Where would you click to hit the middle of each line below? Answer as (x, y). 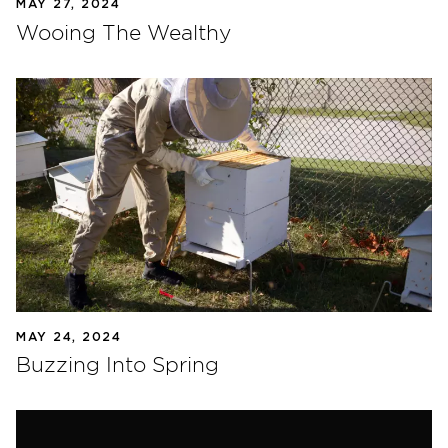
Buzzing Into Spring (117, 364)
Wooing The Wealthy (123, 31)
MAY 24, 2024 (68, 336)
